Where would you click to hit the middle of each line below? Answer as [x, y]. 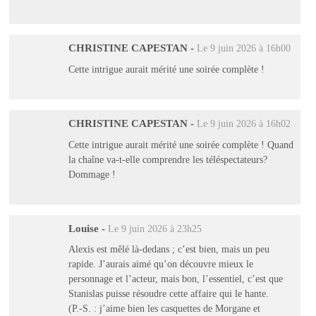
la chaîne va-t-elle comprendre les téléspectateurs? [168, 159]
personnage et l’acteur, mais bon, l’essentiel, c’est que [175, 279]
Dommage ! [92, 174]
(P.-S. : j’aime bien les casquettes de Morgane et [164, 309]
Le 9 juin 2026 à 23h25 [154, 229]
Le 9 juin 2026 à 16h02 [243, 124]
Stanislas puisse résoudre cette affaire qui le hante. [168, 294]
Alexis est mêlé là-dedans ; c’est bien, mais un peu [169, 249]
